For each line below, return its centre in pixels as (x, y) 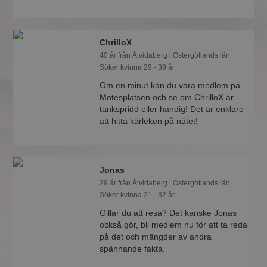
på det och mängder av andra (156, 237)
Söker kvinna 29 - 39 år (137, 67)
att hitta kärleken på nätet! (149, 121)
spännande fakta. (133, 249)
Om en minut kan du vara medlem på (170, 85)
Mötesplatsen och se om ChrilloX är (167, 97)
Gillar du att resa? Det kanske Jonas (168, 213)
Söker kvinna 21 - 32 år (137, 195)
